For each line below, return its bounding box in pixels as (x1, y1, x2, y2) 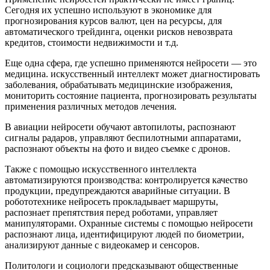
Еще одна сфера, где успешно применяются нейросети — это (5, 58, 257, 69)
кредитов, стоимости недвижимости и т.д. (5, 37, 181, 48)
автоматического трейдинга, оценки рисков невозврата (5, 27, 233, 37)
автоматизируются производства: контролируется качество (5, 175, 248, 186)
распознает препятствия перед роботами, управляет (5, 207, 218, 218)
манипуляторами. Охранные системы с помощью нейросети (5, 218, 253, 229)
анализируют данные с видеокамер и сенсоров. (5, 240, 202, 251)
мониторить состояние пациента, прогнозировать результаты (5, 90, 257, 101)
